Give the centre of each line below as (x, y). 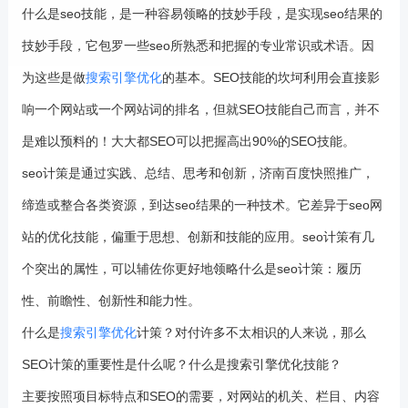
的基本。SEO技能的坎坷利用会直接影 (270, 77)
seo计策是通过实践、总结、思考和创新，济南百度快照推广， (198, 173)
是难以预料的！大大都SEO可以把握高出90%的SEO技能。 (188, 141)
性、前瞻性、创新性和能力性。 (111, 301)
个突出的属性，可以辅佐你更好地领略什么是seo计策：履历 (191, 269)
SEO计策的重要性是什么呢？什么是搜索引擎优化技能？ (181, 364)
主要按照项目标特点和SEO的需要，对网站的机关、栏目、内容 (200, 396)
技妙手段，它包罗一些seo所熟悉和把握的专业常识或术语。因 (198, 46)
